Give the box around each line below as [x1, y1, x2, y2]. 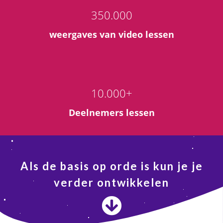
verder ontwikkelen [54, 176, 169, 189]
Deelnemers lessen [68, 107, 155, 118]
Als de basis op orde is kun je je [20, 159, 203, 173]
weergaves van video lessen [49, 28, 174, 40]
